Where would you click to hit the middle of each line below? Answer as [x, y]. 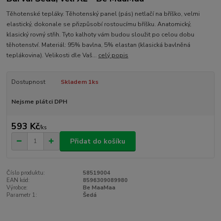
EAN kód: [18, 181]
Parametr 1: [22, 195]
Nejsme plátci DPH [39, 101]
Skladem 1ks [79, 82]
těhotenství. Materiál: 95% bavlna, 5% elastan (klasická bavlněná [99, 45]
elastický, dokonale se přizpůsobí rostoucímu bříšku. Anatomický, [99, 24]
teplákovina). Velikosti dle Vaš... [53, 55]
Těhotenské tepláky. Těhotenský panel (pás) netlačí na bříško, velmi [103, 14]
